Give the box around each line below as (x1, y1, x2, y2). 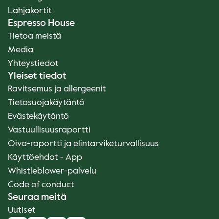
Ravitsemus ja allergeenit (8, 85, 106, 93)
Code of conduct (8, 180, 74, 189)
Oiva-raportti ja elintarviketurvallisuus (8, 139, 159, 148)
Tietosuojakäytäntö (8, 98, 85, 107)
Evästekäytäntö (8, 112, 69, 121)
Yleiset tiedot (8, 71, 66, 81)
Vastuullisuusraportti (8, 126, 90, 134)
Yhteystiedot (8, 59, 59, 68)
